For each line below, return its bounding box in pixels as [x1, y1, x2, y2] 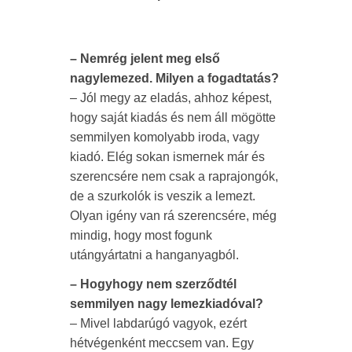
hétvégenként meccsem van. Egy [70, 335, 254, 350]
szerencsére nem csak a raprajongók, [70, 169, 278, 183]
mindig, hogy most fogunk [70, 228, 212, 242]
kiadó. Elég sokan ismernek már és [70, 149, 265, 163]
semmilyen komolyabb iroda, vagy [70, 130, 259, 144]
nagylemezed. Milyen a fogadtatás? [70, 71, 279, 85]
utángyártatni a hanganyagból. [70, 247, 239, 262]
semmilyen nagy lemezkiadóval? [70, 296, 263, 310]
